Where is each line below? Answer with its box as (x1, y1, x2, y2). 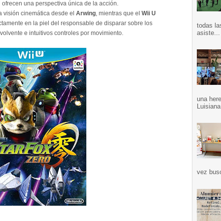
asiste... (197, 29, 220, 37)
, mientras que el (96, 10, 142, 17)
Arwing (76, 10, 96, 17)
